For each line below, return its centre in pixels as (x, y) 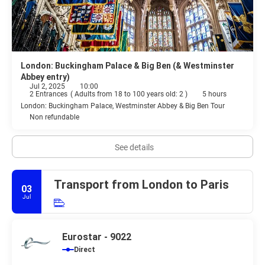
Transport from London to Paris (141, 185)
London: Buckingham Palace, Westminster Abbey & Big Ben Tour (123, 106)
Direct (85, 250)
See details (134, 148)
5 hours (214, 94)
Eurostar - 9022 (97, 237)
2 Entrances (49, 94)
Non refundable (54, 117)
